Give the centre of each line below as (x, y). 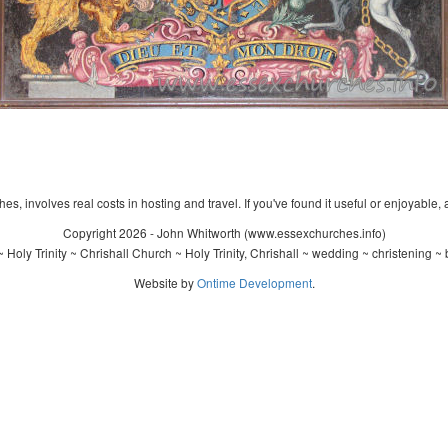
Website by (165, 282)
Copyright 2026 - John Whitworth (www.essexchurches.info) (224, 232)
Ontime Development (254, 282)
